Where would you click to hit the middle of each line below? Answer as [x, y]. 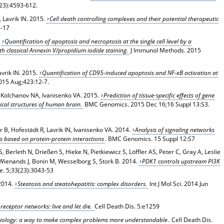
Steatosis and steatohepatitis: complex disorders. [82, 184]
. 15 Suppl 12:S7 [173, 139]
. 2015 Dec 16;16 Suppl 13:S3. [168, 104]
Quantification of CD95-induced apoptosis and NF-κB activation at [130, 72]
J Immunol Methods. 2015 [165, 50]
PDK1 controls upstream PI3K [181, 161]
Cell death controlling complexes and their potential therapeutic [134, 18]
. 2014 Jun [195, 184]
